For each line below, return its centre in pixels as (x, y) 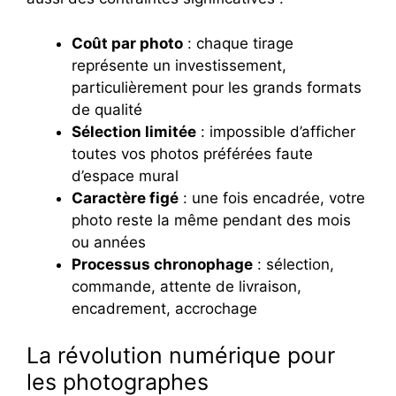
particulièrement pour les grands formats (217, 87)
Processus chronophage (162, 264)
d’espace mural (125, 175)
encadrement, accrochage (164, 308)
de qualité (107, 109)
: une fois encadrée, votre (272, 198)
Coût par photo (127, 43)
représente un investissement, (179, 65)
